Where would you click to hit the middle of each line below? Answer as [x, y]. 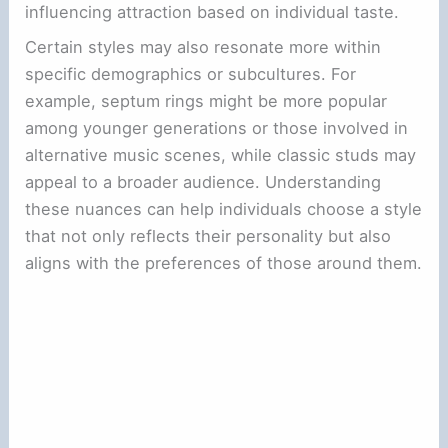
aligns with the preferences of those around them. [224, 263]
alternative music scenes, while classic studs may [221, 155]
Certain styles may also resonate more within [203, 47]
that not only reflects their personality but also [208, 236]
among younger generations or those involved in [217, 128]
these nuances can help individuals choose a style [224, 209]
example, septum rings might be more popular [206, 101]
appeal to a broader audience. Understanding [203, 182]
